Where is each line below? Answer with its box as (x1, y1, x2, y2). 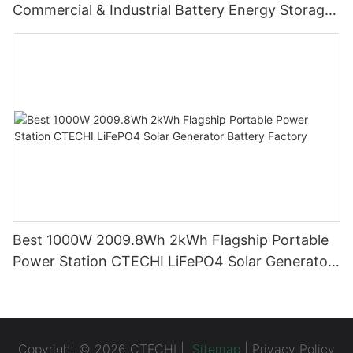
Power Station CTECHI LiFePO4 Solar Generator (13, 252, 333, 269)
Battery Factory (13, 273, 118, 291)
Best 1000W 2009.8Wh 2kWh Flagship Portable (13, 231, 329, 248)
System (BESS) (13, 22, 113, 39)
